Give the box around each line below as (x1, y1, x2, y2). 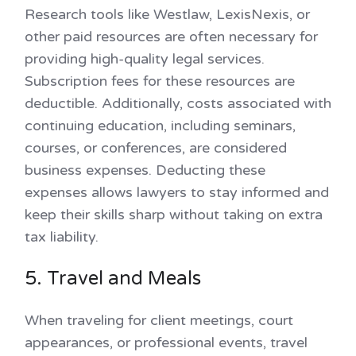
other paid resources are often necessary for (25, 28, 318, 46)
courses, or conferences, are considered (25, 139, 287, 157)
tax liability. (25, 228, 99, 246)
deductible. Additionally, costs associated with (25, 95, 331, 113)
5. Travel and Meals (25, 267, 206, 291)
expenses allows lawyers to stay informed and (25, 184, 329, 202)
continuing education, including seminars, (25, 117, 296, 135)
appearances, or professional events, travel (25, 334, 308, 352)
